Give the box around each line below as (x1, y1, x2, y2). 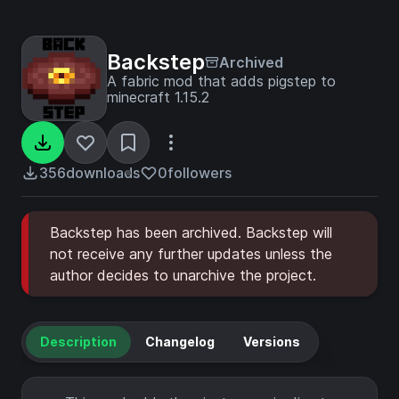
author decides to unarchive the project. (50, 266, 316, 284)
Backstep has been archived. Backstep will (50, 224, 332, 241)
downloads (66, 164, 140, 182)
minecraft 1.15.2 (107, 88, 209, 106)
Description (40, 334, 117, 349)
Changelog (145, 334, 215, 349)
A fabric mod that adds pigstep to (107, 72, 336, 90)
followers (167, 164, 232, 182)
